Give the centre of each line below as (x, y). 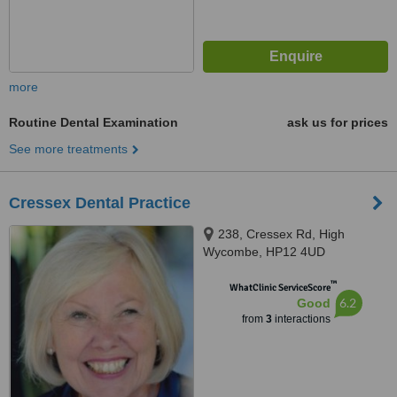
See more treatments (68, 149)
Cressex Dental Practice (100, 203)
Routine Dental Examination (93, 122)
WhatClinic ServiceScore (280, 288)
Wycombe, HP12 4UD (264, 252)
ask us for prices (338, 122)
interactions (301, 319)
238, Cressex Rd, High (281, 234)
